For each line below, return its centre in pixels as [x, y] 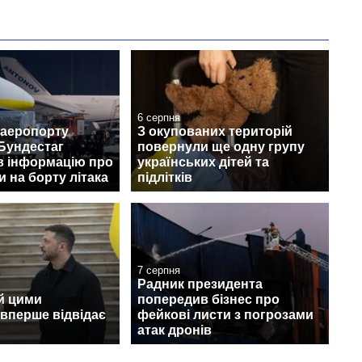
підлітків [165, 177]
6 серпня [159, 117]
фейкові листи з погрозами [225, 315]
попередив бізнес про [208, 300]
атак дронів [175, 330]
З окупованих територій [215, 131]
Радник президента [200, 284]
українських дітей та [203, 162]
